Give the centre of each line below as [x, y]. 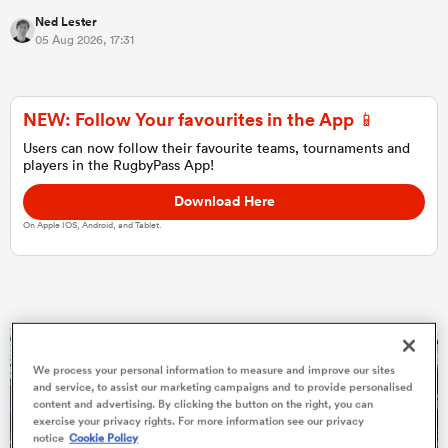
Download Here [224, 200]
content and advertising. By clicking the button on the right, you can [203, 404]
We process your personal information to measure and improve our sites [214, 370]
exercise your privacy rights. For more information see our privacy [199, 421]
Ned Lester [66, 22]
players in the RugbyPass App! [118, 165]
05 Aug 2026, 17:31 [84, 40]
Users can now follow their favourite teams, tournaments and [216, 148]
